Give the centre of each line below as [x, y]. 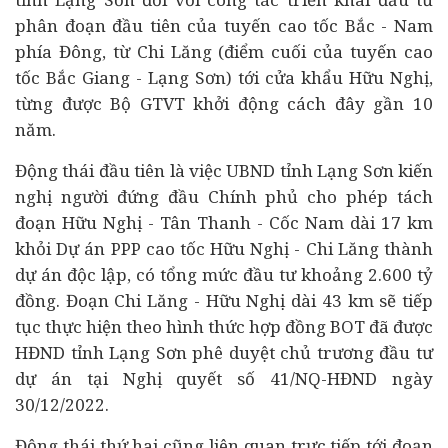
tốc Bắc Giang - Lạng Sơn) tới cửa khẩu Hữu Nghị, [224, 77]
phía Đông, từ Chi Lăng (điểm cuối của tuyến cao [224, 51]
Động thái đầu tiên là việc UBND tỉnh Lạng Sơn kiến [224, 170]
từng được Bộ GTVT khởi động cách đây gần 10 [224, 103]
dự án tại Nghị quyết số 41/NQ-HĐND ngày [224, 378]
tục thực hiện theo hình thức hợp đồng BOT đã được [224, 326]
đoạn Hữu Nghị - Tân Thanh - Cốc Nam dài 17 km [224, 222]
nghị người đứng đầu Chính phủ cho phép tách [224, 196]
